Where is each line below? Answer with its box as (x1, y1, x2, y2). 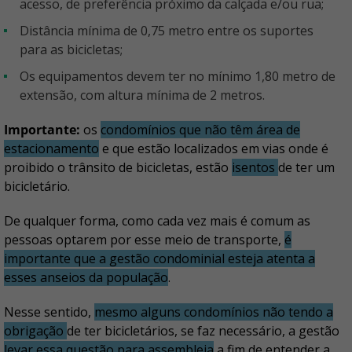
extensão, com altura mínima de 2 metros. (20, 86, 265, 104)
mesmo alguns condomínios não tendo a (94, 303, 333, 321)
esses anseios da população (4, 269, 168, 287)
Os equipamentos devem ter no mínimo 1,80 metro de (20, 68, 29, 86)
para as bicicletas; (20, 41, 123, 59)
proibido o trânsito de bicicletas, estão (4, 159, 232, 177)
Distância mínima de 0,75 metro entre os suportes (20, 22, 29, 40)
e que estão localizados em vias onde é (99, 140, 328, 158)
